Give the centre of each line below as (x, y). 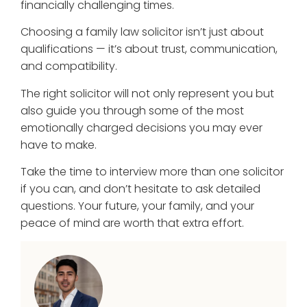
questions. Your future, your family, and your (137, 206)
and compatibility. (69, 66)
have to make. (59, 145)
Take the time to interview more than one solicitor (152, 171)
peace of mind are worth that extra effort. (132, 223)
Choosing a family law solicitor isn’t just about (142, 32)
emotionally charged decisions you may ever (142, 127)
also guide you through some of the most (132, 110)
